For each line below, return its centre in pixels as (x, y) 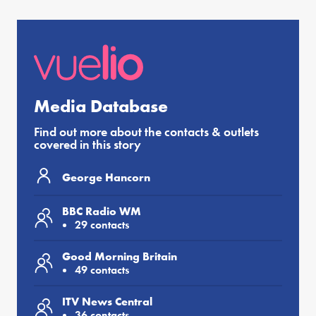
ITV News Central (107, 302)
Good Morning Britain (120, 257)
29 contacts (102, 225)
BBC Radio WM (102, 212)
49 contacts (102, 270)
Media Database (101, 107)
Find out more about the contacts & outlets (146, 132)
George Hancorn (106, 177)
